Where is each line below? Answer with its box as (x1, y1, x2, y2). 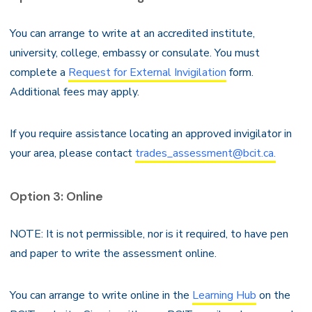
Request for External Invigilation (68, 65, 226, 80)
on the (256, 288, 290, 303)
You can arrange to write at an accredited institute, (10, 26, 255, 41)
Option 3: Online (10, 188, 103, 205)
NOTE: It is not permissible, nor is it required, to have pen (10, 226, 288, 242)
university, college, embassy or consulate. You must (10, 45, 260, 61)
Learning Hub (192, 288, 256, 303)
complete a (10, 65, 68, 80)
